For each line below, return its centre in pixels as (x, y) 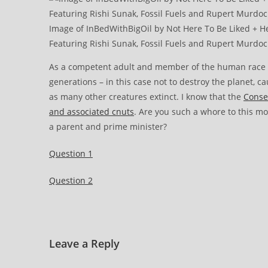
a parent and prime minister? (108, 127)
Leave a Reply (84, 243)
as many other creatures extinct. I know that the (146, 97)
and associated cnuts (92, 112)
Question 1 (71, 153)
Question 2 (71, 180)
